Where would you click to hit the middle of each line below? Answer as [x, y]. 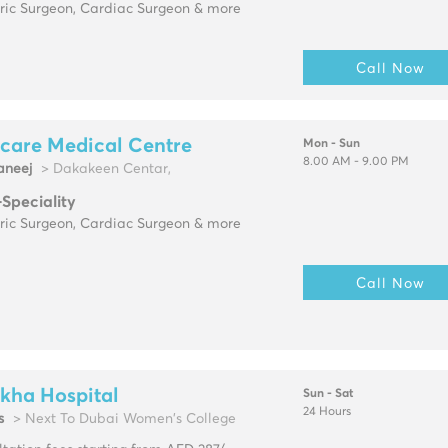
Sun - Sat [327, 394]
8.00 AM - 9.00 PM [355, 162]
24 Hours [326, 412]
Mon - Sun [331, 144]
